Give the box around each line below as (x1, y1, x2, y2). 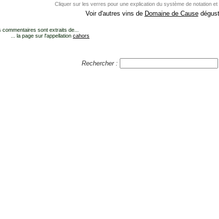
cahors (73, 33, 89, 39)
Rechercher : (81, 60, 120, 67)
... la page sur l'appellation (11, 33, 73, 39)
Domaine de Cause (144, 10, 198, 18)
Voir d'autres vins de (85, 10, 145, 18)
